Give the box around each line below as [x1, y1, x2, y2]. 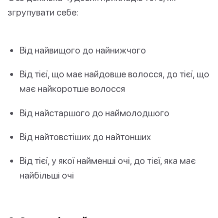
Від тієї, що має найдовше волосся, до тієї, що [19, 68, 209, 80]
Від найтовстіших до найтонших [19, 130, 151, 142]
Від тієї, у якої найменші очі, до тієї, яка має [19, 155, 196, 166]
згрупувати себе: [8, 6, 78, 18]
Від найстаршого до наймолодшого [19, 107, 169, 118]
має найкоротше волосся [19, 83, 125, 94]
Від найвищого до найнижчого [19, 44, 146, 56]
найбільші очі [19, 169, 74, 181]
